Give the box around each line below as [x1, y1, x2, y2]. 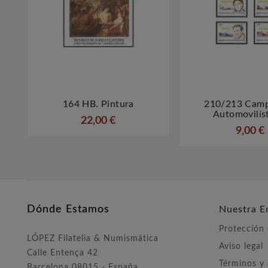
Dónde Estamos [27, 204, 109, 215]
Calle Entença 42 [27, 249, 98, 258]
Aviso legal [219, 242, 263, 251]
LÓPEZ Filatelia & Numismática [27, 234, 159, 243]
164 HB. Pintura [62, 99, 134, 109]
